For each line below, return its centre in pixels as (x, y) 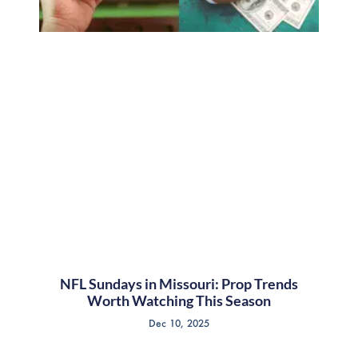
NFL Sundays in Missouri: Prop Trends (179, 283)
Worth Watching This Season (179, 300)
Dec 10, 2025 (179, 323)
